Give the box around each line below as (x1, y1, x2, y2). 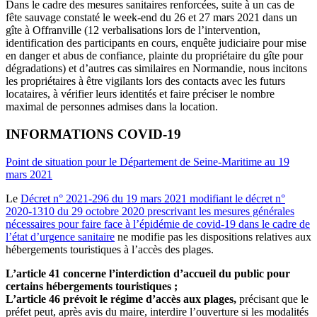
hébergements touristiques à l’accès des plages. (6, 243, 214, 255)
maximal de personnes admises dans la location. (6, 100, 218, 113)
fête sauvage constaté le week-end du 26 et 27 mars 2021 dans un (6, 11, 297, 24)
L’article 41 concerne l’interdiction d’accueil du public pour (6, 267, 290, 279)
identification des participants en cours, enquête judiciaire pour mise (6, 37, 306, 50)
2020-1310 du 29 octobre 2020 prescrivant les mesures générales (6, 204, 294, 217)
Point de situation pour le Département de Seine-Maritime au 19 (6, 155, 289, 168)
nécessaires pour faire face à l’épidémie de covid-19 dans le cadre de (6, 217, 310, 230)
